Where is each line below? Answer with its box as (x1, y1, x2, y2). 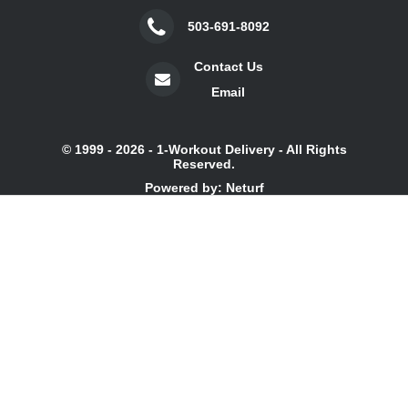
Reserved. (173, 156, 235, 171)
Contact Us (193, 58, 263, 74)
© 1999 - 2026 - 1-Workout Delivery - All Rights (61, 141, 347, 157)
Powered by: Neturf (144, 179, 264, 195)
